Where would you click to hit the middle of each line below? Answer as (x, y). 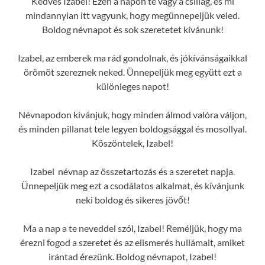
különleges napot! (132, 86)
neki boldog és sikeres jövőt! (132, 200)
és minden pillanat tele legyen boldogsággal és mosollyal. (132, 129)
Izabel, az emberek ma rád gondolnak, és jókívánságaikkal (132, 58)
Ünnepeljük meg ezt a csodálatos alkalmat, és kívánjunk (132, 186)
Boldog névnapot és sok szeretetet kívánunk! (132, 30)
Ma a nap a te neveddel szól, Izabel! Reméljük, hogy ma (132, 228)
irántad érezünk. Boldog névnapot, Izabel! (132, 257)
